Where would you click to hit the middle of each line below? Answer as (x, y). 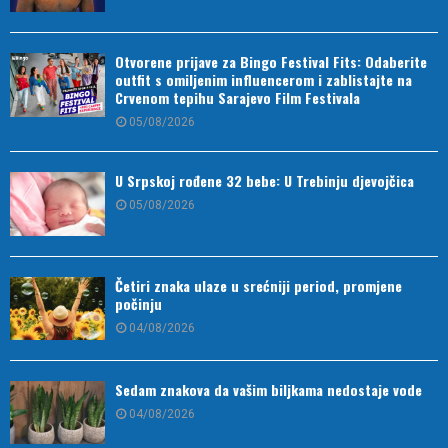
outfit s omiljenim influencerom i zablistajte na (263, 80)
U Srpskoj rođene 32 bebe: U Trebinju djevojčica (264, 181)
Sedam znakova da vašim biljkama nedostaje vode (268, 390)
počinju (138, 303)
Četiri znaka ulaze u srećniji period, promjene (258, 285)
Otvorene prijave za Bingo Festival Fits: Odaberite (271, 62)
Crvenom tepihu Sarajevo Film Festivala (237, 98)
